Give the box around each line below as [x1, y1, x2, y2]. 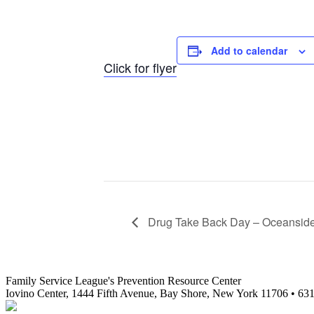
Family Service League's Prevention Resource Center [6, 275, 241, 287]
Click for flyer [104, 58, 177, 76]
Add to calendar [211, 43, 287, 57]
